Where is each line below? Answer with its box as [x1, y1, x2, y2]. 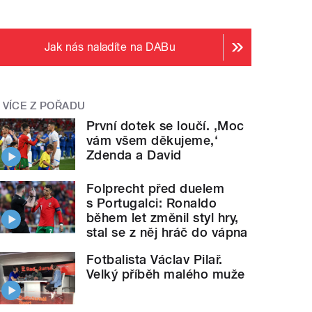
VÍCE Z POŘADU [2, 100, 86, 112]
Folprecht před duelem [86, 181, 225, 196]
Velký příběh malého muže [86, 267, 245, 282]
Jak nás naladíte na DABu [44, 40, 176, 54]
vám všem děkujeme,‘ [86, 132, 219, 148]
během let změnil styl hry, [86, 210, 239, 226]
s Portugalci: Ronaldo [86, 196, 217, 211]
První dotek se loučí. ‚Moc [86, 118, 244, 133]
